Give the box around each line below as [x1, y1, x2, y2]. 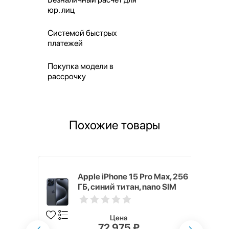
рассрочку [47, 71, 86, 81]
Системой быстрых [47, 28, 117, 38]
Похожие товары [69, 117, 160, 132]
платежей [47, 38, 83, 48]
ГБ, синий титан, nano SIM [78, 181, 176, 192]
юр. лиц [47, 5, 75, 15]
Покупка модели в [47, 61, 113, 71]
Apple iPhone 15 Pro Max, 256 [78, 171, 188, 181]
